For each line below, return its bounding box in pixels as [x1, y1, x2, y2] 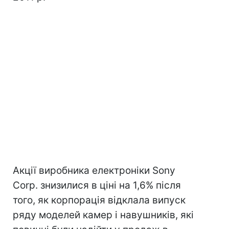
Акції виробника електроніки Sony [13, 165, 175, 176]
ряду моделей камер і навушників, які [13, 209, 194, 221]
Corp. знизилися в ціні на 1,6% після [13, 179, 181, 191]
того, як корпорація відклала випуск [13, 194, 186, 206]
